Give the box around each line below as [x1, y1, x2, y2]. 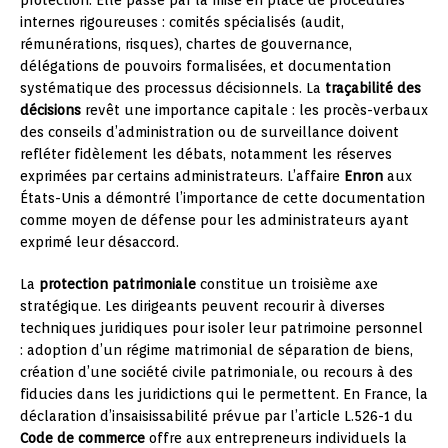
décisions [20, 102, 81, 118]
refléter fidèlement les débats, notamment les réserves [20, 146, 392, 162]
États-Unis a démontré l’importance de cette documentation [20, 190, 425, 206]
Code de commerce [20, 430, 145, 446]
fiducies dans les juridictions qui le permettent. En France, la [20, 386, 428, 402]
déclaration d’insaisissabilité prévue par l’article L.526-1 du [20, 408, 413, 424]
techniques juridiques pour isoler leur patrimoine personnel [20, 320, 423, 336]
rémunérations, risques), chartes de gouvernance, [20, 36, 352, 52]
